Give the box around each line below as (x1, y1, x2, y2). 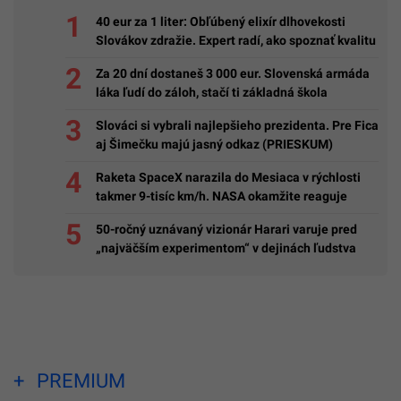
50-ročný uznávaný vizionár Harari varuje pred (96, 222, 357, 237)
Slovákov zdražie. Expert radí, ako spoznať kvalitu (96, 33, 376, 48)
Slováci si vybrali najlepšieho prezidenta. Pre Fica (96, 118, 379, 133)
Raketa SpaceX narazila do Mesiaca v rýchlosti (96, 170, 361, 185)
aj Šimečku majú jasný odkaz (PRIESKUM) (96, 137, 333, 152)
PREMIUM (36, 369, 125, 392)
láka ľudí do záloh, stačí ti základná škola (96, 85, 328, 100)
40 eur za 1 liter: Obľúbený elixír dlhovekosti (96, 14, 346, 30)
